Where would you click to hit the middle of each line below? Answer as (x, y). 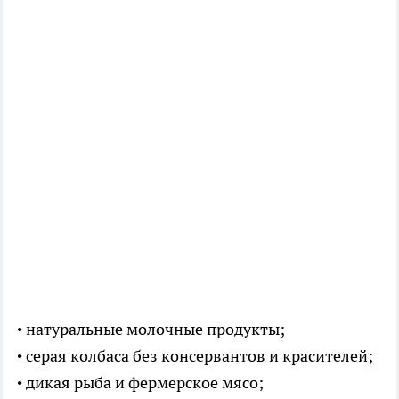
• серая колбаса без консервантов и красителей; (195, 356)
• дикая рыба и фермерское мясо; (142, 383)
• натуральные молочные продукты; (153, 330)
